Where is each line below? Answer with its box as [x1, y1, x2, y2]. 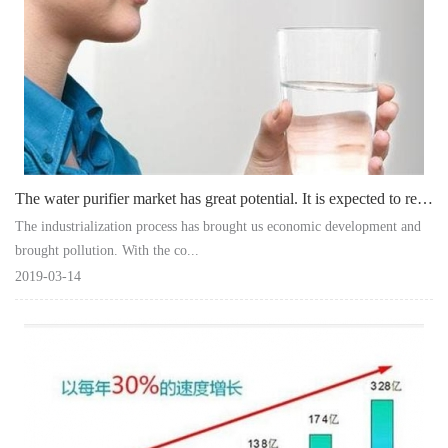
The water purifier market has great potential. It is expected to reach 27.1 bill [417, 189, 433, 207]
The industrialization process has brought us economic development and [15, 218, 421, 234]
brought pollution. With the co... [15, 242, 199, 258]
